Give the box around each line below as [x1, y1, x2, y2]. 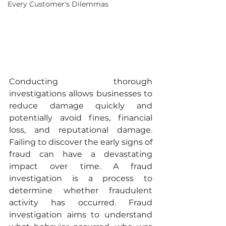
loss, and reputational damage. [9, 125, 152, 135]
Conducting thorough [9, 77, 152, 87]
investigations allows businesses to [9, 89, 152, 99]
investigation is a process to [9, 174, 152, 184]
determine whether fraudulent [9, 186, 152, 196]
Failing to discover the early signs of [9, 137, 152, 147]
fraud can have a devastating [9, 149, 152, 159]
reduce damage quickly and [9, 101, 152, 111]
